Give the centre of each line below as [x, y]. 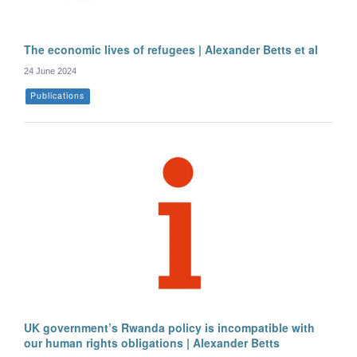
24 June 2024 [50, 71]
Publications [58, 96]
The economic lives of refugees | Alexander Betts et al [171, 50]
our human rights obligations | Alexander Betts [152, 343]
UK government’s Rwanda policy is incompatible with [169, 328]
